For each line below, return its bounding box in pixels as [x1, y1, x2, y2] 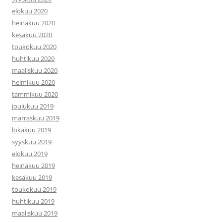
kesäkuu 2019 [12, 173, 52, 182]
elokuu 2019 [12, 149, 48, 158]
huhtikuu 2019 [12, 197, 55, 206]
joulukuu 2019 [12, 102, 54, 111]
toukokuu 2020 [12, 42, 56, 51]
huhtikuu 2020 [12, 54, 55, 63]
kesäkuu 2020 [12, 30, 52, 39]
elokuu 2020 [12, 6, 48, 15]
